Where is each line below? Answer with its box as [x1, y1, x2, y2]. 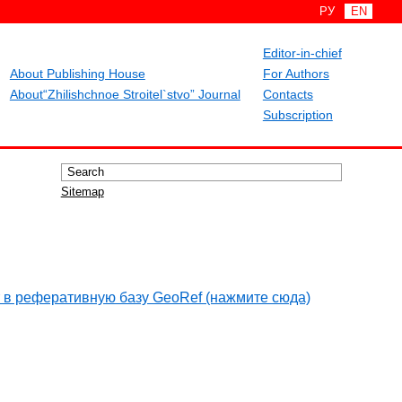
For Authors [262, 66, 329, 81]
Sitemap [60, 185, 104, 198]
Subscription [262, 108, 333, 122]
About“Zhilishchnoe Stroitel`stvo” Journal [9, 87, 240, 101]
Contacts [262, 87, 313, 101]
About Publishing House [9, 66, 145, 81]
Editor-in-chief [262, 46, 342, 60]
